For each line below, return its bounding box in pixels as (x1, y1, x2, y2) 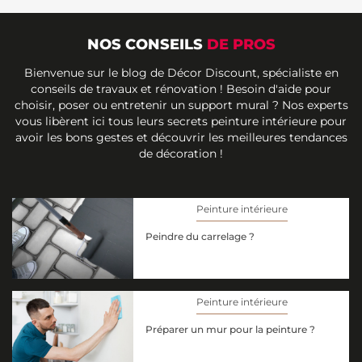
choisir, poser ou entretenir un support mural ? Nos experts (14, 98, 348, 113)
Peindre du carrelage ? (145, 230, 255, 243)
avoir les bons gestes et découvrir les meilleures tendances (15, 130, 347, 145)
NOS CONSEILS (86, 36, 207, 54)
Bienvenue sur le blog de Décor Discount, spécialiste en (23, 65, 339, 81)
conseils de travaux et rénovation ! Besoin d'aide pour (31, 82, 331, 97)
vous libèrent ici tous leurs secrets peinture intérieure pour (15, 114, 347, 129)
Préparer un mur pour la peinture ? (145, 322, 315, 335)
